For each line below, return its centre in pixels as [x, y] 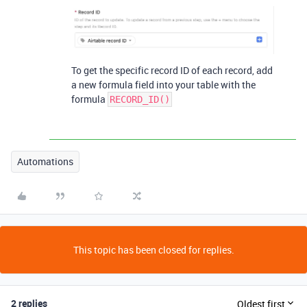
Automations [45, 162]
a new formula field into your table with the [163, 85]
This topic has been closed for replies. [153, 250]
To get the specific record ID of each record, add [172, 71]
